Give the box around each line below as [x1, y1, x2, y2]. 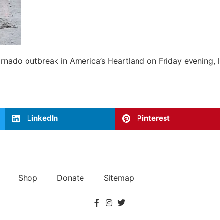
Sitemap [104, 172, 134, 183]
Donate [57, 172, 84, 183]
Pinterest [137, 113, 170, 123]
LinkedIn [27, 113, 58, 123]
